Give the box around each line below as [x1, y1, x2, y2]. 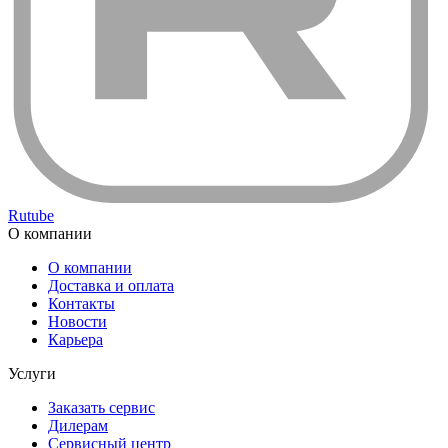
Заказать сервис [48, 399, 155, 417]
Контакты [48, 295, 115, 313]
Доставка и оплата [48, 277, 174, 295]
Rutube [8, 207, 54, 225]
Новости [48, 313, 107, 331]
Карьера [48, 331, 103, 349]
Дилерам [48, 417, 108, 435]
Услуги [8, 365, 56, 383]
